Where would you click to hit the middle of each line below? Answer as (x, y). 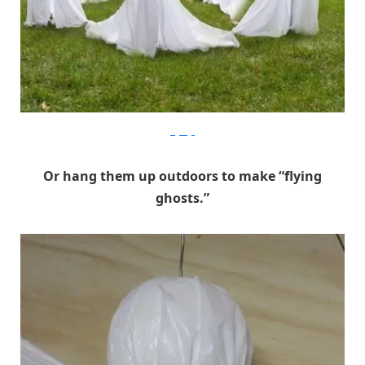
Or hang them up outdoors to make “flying (182, 176)
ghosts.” (182, 198)
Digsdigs (182, 132)
